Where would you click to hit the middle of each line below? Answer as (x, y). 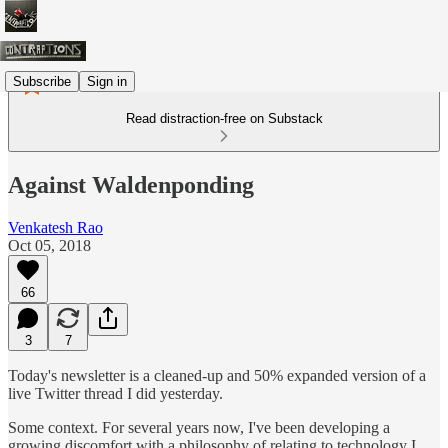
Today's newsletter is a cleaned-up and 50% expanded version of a (217, 375)
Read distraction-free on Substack (224, 118)
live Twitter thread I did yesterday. (115, 393)
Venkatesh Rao (55, 227)
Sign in (107, 81)
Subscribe (42, 81)
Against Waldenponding (131, 184)
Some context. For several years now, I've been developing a (199, 427)
